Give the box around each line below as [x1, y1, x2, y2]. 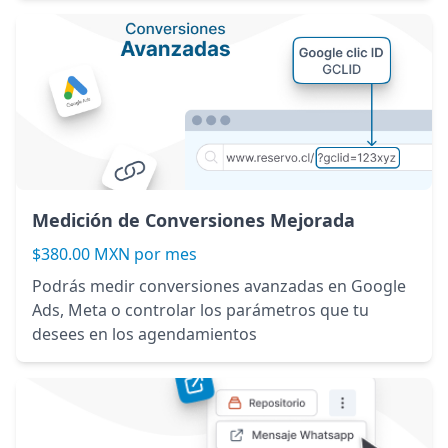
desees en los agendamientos [32, 323, 257, 346]
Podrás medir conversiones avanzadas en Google [32, 275, 406, 298]
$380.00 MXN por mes [32, 243, 197, 266]
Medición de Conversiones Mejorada [32, 208, 355, 233]
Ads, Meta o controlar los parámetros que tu [32, 299, 369, 322]
